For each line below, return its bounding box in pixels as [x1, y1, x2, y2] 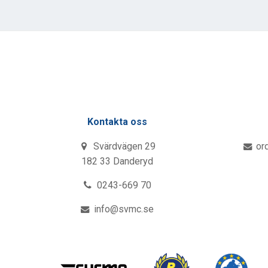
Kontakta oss [87, 116, 147, 128]
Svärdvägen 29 [90, 141, 156, 153]
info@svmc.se [91, 203, 154, 215]
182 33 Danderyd [81, 156, 153, 167]
